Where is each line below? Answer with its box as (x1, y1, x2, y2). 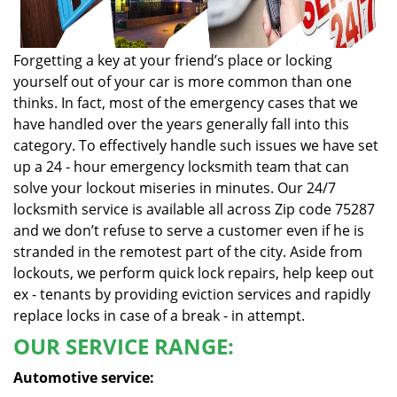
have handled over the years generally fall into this (13, 114, 349, 134)
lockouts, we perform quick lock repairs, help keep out (13, 263, 374, 283)
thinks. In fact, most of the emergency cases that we (13, 93, 358, 113)
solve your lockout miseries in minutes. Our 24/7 (13, 178, 336, 198)
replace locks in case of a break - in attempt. (13, 306, 305, 325)
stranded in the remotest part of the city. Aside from (13, 242, 362, 261)
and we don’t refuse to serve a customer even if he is (13, 221, 364, 240)
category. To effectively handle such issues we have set (13, 136, 378, 155)
